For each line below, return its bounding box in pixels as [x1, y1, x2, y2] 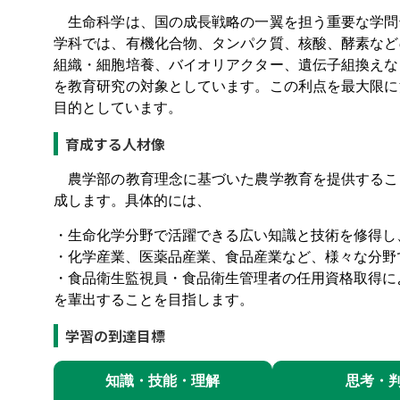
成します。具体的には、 [54, 193, 211, 208]
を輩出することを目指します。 [54, 292, 254, 307]
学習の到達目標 [65, 325, 165, 346]
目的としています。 [54, 100, 182, 115]
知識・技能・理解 [105, 373, 221, 388]
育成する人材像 [65, 133, 165, 154]
